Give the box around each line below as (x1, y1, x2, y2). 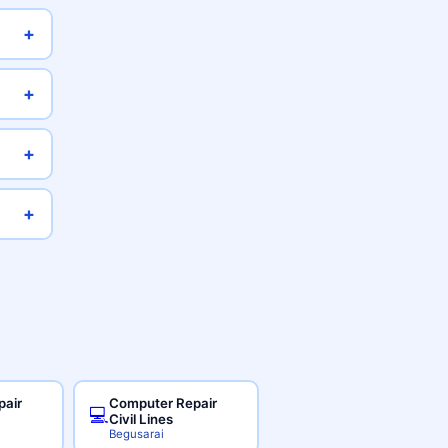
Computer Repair (109, 394, 218, 411)
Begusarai (109, 426, 165, 441)
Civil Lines (109, 410, 174, 427)
